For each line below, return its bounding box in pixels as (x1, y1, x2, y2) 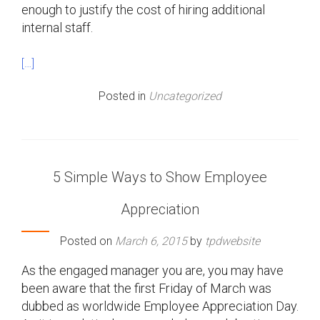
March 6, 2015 (115, 234, 187, 248)
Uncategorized (149, 89, 221, 103)
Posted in (99, 89, 149, 103)
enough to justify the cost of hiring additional (21, 1, 265, 17)
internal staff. (21, 19, 96, 35)
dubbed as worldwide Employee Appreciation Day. (21, 298, 299, 314)
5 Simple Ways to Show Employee (53, 168, 267, 186)
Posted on (60, 234, 115, 248)
